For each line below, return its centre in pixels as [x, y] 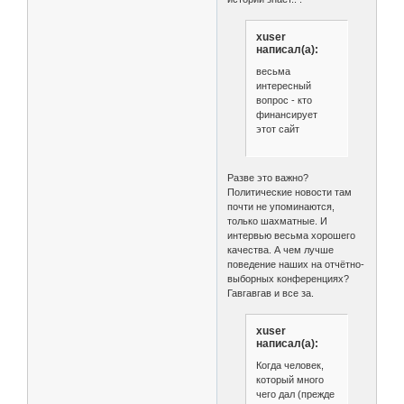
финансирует [286, 114]
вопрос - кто [284, 100]
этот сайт [277, 129]
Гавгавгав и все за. [271, 294]
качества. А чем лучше [281, 250]
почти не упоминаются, [281, 207]
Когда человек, [289, 365]
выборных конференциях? [289, 279]
